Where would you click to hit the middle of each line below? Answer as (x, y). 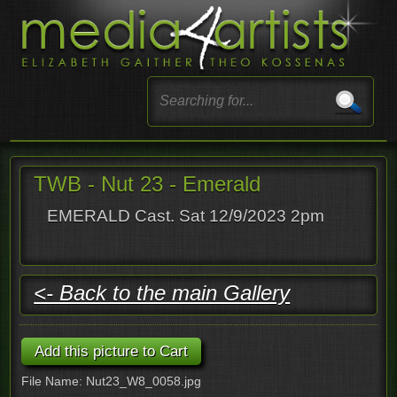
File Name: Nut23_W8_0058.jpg (112, 381)
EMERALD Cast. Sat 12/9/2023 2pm (186, 215)
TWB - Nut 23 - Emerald (148, 183)
